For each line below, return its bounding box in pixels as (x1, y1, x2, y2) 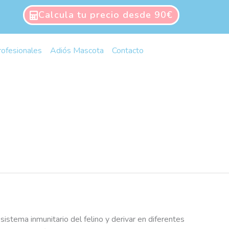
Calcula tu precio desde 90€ (38, 9, 173, 21)
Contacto (111, 45, 144, 56)
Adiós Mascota (50, 45, 104, 56)
